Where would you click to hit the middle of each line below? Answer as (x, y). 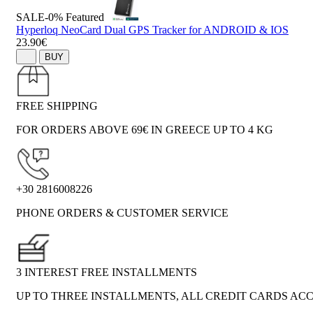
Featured (85, 17)
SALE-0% (39, 17)
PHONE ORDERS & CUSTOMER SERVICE (122, 213)
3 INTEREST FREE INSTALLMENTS (107, 272)
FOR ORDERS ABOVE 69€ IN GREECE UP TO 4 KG (145, 130)
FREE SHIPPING (57, 106)
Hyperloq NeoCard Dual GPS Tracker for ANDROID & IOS (152, 29)
